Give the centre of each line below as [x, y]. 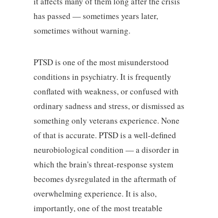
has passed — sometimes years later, [96, 16]
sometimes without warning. [82, 30]
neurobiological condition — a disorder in [106, 150]
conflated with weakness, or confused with [106, 91]
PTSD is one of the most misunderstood [101, 62]
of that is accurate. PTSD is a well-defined [105, 135]
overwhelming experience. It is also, [95, 193]
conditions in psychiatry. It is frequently [102, 77]
